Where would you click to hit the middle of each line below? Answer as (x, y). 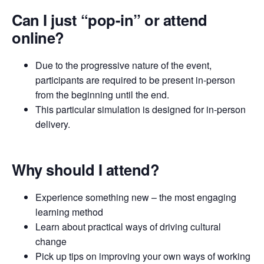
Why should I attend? (85, 170)
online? (38, 37)
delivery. (53, 124)
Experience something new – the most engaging (136, 197)
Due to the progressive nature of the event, (123, 65)
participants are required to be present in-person (135, 80)
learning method (69, 212)
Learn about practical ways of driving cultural (128, 227)
